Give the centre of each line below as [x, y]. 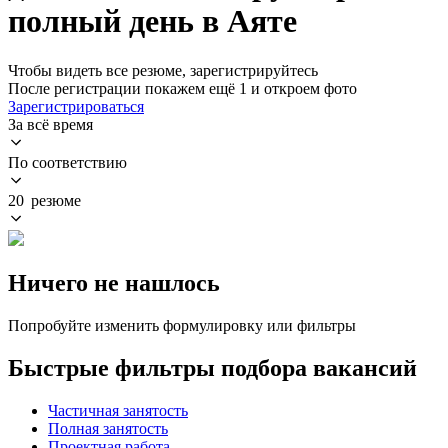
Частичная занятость [118, 410]
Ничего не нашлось [114, 282]
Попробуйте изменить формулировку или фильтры [182, 325]
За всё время [50, 124]
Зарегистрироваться [76, 106]
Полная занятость [108, 428]
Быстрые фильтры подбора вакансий [212, 367]
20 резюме [44, 200]
